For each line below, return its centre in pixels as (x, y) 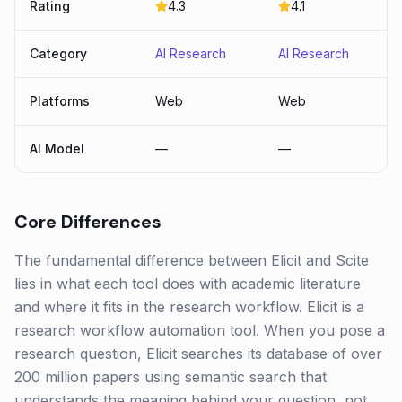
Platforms (60, 101)
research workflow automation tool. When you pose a (200, 330)
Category (58, 53)
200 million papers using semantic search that (170, 377)
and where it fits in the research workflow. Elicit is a (189, 307)
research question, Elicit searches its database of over (198, 354)
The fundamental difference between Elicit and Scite (192, 260)
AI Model (57, 149)
